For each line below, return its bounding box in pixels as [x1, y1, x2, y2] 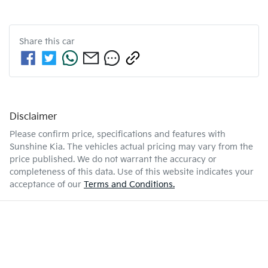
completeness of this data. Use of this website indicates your [10, 167, 254, 178]
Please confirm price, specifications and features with [10, 129, 226, 140]
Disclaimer [10, 111, 57, 123]
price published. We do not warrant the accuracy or [10, 154, 217, 165]
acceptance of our [10, 179, 81, 190]
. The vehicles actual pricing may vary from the [63, 142, 253, 153]
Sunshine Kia [10, 142, 63, 153]
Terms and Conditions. [84, 179, 175, 190]
